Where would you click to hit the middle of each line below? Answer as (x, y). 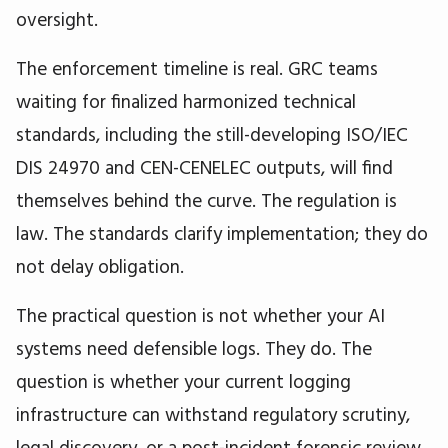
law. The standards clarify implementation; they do (222, 232)
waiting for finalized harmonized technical (186, 100)
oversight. (57, 18)
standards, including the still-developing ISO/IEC (212, 133)
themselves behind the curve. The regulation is (206, 199)
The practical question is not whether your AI (200, 314)
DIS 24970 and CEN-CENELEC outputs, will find (204, 166)
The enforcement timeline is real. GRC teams (197, 67)
